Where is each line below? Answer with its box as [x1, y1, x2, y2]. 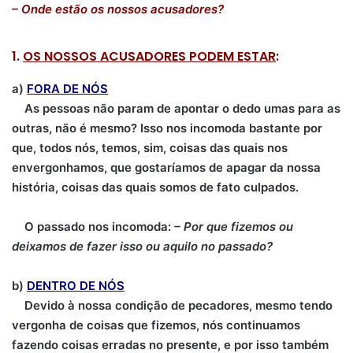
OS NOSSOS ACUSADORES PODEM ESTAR [23, 47, 276, 65]
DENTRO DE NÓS [27, 277, 124, 293]
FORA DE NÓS [27, 80, 108, 96]
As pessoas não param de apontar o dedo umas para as [12, 100, 340, 116]
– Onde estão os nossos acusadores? [12, 2, 224, 17]
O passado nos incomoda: [12, 218, 174, 234]
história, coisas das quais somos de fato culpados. [12, 179, 299, 195]
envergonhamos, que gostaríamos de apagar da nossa [12, 159, 321, 175]
